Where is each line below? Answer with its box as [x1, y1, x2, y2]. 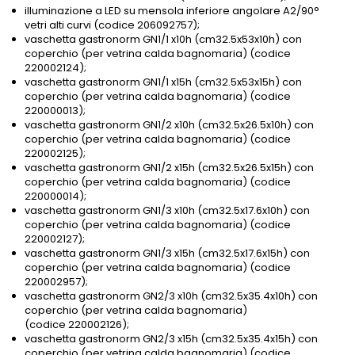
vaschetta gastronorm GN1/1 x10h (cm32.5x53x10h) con [25, 32, 302, 48]
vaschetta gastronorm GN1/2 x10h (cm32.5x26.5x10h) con [25, 117, 314, 133]
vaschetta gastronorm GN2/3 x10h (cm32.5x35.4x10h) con [25, 288, 318, 304]
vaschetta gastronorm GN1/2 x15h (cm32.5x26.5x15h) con [25, 160, 314, 176]
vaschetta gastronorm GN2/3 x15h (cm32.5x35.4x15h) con [25, 331, 318, 347]
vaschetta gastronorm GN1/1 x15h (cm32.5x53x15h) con [25, 74, 302, 90]
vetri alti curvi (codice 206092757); [25, 17, 200, 33]
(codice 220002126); [25, 317, 129, 333]
